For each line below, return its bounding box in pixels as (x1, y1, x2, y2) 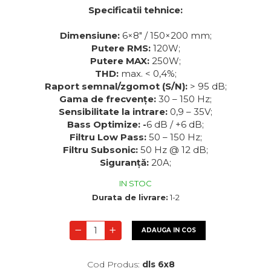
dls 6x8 (142, 259, 175, 270)
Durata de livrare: (91, 192, 168, 202)
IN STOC (119, 178, 152, 188)
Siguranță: (100, 157, 151, 168)
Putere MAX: (90, 55, 152, 67)
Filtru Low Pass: (69, 131, 149, 143)
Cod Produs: (87, 259, 140, 270)
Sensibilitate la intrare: (59, 106, 170, 117)
